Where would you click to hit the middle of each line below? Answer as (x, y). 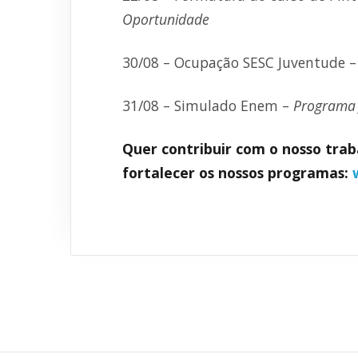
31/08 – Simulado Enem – (208, 105)
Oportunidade (166, 19)
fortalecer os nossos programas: (237, 173)
